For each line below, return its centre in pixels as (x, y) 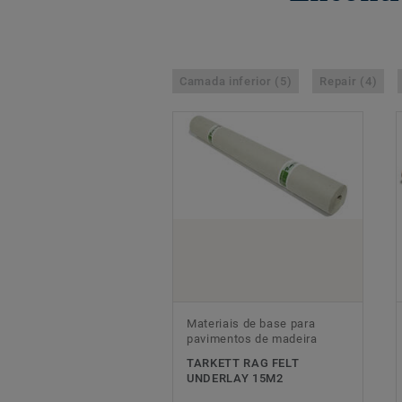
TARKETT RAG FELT (243, 363)
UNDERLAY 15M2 (235, 379)
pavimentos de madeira (252, 339)
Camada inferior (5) (236, 82)
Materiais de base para (251, 324)
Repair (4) (349, 82)
